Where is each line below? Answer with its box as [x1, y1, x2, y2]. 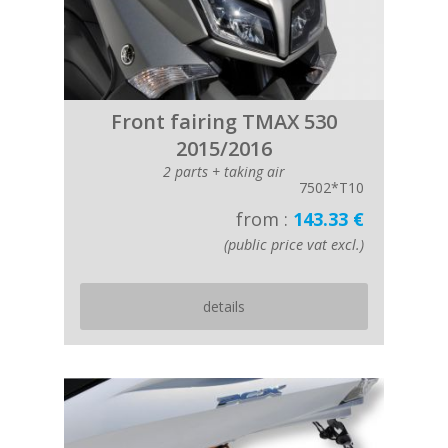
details [203, 297, 245, 316]
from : [236, 207, 293, 231]
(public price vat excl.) [224, 235, 364, 254]
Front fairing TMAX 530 [111, 108, 337, 135]
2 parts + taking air [163, 162, 285, 181]
